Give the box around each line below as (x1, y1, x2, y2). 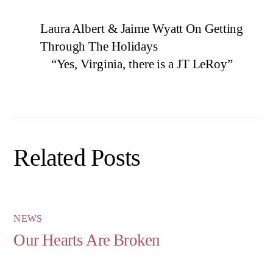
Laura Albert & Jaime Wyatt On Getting (40, 21, 244, 36)
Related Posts (13, 144, 141, 172)
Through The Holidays (40, 39, 158, 54)
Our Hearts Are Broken (13, 230, 160, 249)
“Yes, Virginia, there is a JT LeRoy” (51, 57, 233, 71)
